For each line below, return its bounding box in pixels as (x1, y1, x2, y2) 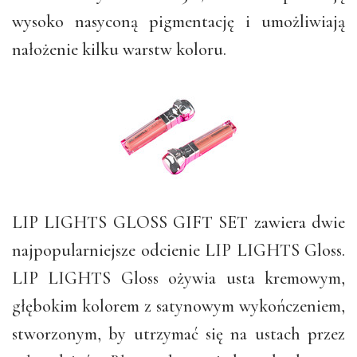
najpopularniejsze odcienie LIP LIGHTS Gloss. (12, 239, 345, 261)
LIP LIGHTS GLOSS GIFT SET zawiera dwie (12, 211, 345, 233)
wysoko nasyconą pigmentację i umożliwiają (12, 10, 345, 32)
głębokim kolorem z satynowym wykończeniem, (12, 295, 345, 316)
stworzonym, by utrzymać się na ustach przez (12, 323, 345, 344)
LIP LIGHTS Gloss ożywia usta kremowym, (12, 267, 345, 288)
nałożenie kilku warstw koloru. (12, 38, 226, 60)
